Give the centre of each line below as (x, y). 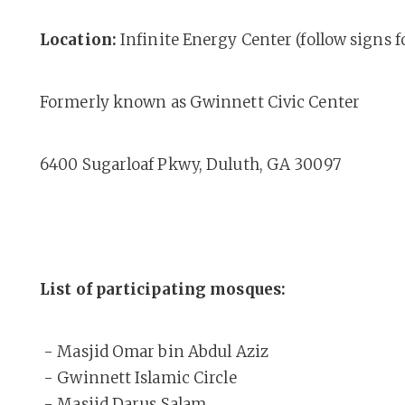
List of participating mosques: (163, 289)
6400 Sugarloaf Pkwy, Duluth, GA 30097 (190, 165)
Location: (78, 40)
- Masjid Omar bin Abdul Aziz (154, 352)
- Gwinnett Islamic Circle (138, 378)
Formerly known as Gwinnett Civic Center (200, 102)
